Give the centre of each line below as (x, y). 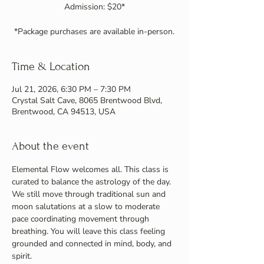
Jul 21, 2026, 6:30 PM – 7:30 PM (71, 89)
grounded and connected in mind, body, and (93, 244)
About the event (50, 146)
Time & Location (51, 66)
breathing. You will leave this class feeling (90, 231)
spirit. (22, 256)
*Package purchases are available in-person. (94, 32)
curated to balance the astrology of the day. (93, 182)
